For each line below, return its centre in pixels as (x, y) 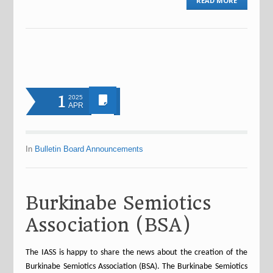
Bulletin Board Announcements (89, 149)
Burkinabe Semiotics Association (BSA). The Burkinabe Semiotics (136, 267)
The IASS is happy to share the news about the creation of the (136, 253)
